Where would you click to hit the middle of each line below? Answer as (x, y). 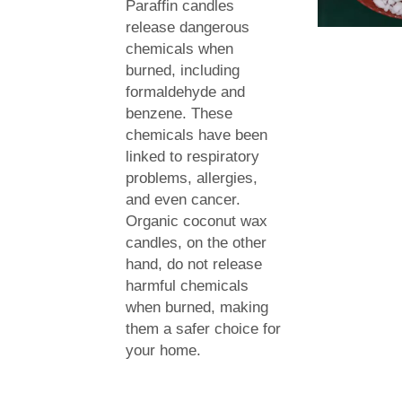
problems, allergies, (192, 178)
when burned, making (197, 307)
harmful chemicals (187, 285)
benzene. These (179, 113)
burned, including (183, 70)
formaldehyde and (185, 92)
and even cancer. (183, 199)
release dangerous (188, 27)
